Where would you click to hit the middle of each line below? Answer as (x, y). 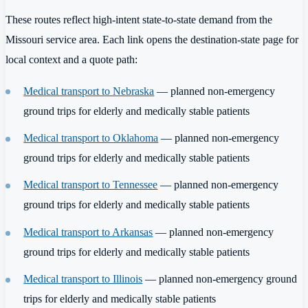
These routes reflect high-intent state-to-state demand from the (139, 20)
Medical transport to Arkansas (88, 232)
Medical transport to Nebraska (89, 91)
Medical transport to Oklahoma (91, 137)
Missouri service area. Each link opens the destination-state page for (152, 40)
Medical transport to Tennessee (91, 185)
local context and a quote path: (71, 60)
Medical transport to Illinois (83, 279)
